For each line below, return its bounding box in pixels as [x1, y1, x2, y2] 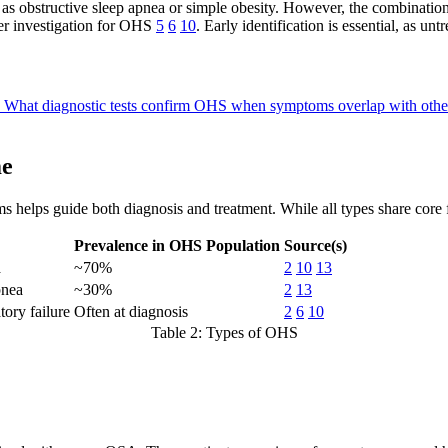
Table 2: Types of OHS [150, 324, 298, 342]
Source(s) [284, 237, 347, 255]
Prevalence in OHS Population [74, 237, 280, 255]
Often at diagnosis [74, 303, 188, 321]
